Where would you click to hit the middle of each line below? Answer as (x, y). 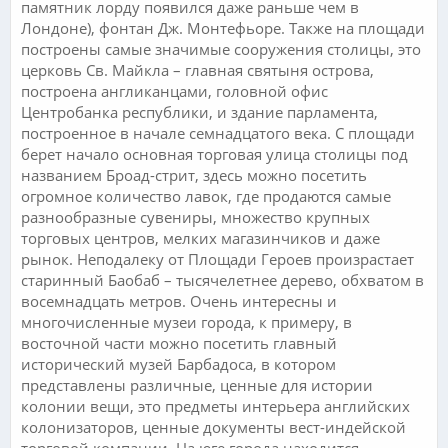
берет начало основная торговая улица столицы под (214, 153)
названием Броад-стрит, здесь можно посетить (194, 174)
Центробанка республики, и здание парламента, (199, 111)
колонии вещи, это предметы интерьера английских (215, 405)
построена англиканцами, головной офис (174, 90)
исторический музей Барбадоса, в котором (178, 363)
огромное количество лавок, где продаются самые (206, 195)
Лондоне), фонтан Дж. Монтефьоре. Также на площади (223, 27)
